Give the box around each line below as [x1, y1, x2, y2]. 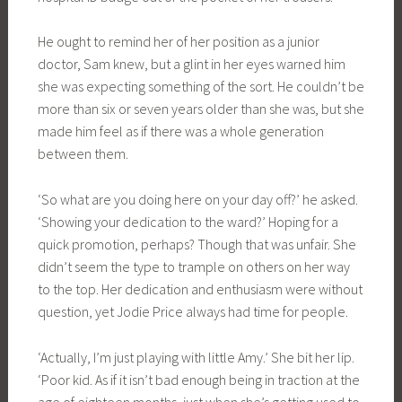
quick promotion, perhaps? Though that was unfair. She [37, 234, 356, 253]
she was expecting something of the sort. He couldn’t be [37, 77, 364, 96]
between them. [37, 144, 128, 163]
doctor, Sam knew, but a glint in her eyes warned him [37, 55, 345, 74]
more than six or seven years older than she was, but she [37, 100, 364, 118]
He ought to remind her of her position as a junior [37, 32, 319, 51]
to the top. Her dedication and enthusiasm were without [37, 279, 363, 298]
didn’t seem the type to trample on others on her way [37, 257, 350, 275]
